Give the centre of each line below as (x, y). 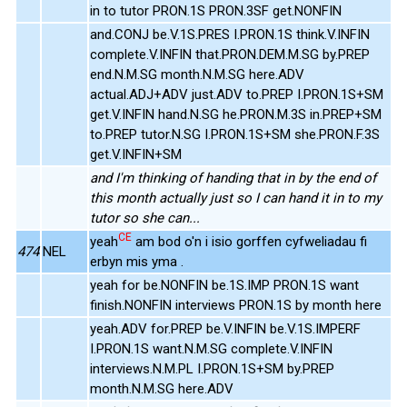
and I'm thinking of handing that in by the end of (233, 178)
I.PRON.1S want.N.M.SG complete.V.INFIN (211, 348)
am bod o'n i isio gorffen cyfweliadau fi (249, 241)
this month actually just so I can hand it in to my (236, 198)
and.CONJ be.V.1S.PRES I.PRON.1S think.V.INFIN (230, 34)
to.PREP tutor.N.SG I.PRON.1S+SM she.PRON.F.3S (235, 134)
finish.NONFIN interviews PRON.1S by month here (236, 305)
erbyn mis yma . (137, 261)
